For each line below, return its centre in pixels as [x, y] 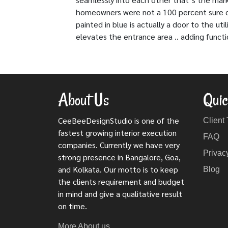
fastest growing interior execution [117, 132]
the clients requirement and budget [121, 181]
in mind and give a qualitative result [120, 193]
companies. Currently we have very [119, 145]
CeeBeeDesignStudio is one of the [119, 120]
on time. [73, 206]
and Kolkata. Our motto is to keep [118, 169]
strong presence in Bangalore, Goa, [119, 157]
